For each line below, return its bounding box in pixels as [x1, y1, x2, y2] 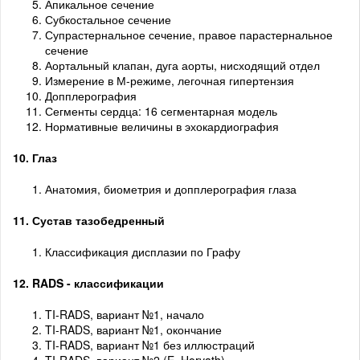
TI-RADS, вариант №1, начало [45, 306, 204, 323]
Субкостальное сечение [45, 11, 171, 28]
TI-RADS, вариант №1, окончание [45, 321, 222, 338]
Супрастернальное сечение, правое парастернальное [45, 27, 333, 43]
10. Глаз [13, 149, 57, 166]
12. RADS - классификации [13, 275, 164, 292]
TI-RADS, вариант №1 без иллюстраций [45, 337, 255, 354]
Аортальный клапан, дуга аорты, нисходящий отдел [45, 57, 320, 74]
